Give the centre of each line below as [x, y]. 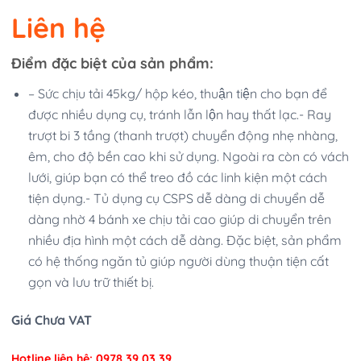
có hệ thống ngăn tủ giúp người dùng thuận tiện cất [178, 261]
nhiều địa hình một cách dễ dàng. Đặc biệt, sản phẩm [185, 241]
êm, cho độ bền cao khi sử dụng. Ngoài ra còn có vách [188, 157]
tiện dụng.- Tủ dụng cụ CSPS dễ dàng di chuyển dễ [176, 199]
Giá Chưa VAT [52, 320]
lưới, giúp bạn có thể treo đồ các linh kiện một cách [177, 178]
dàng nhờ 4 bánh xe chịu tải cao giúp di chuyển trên [179, 220]
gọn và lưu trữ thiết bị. [91, 282]
